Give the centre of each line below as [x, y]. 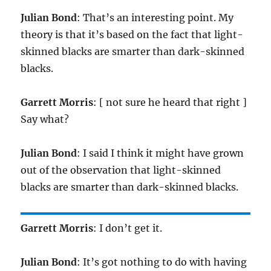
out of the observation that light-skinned [121, 170]
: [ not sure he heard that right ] [170, 103]
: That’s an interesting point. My [155, 18]
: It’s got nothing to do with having [162, 262]
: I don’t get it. [128, 228]
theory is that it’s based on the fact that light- [132, 35]
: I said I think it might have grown [161, 153]
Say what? [45, 119]
